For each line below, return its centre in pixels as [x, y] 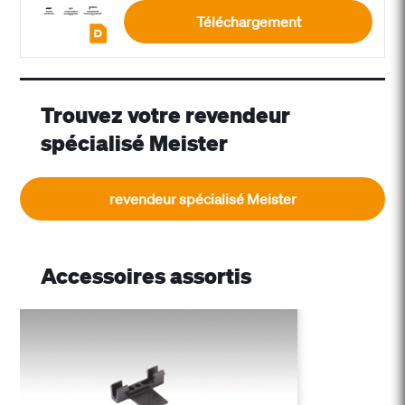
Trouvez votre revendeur [165, 115]
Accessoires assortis [146, 275]
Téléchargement [248, 21]
